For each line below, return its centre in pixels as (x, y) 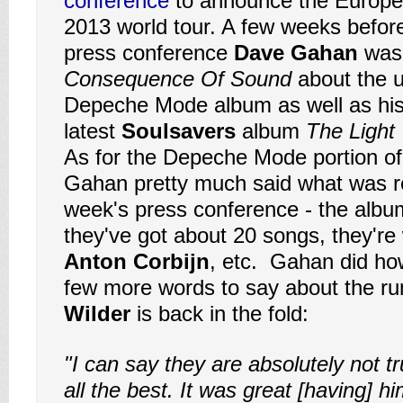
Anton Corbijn (137, 261)
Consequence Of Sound (178, 79)
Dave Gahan (296, 53)
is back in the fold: (219, 313)
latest (93, 131)
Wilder (97, 313)
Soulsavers (179, 131)
